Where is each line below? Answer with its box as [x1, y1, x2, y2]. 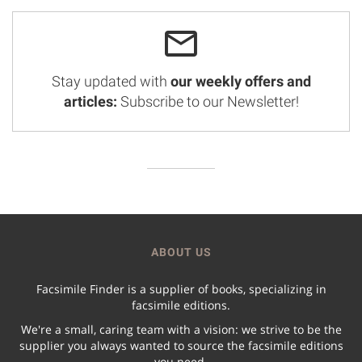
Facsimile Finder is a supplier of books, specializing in [36, 280, 326, 297]
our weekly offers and [170, 72, 311, 90]
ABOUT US [150, 245, 212, 259]
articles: [63, 92, 117, 110]
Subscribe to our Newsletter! [116, 92, 299, 110]
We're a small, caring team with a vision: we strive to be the [20, 321, 342, 337]
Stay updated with [51, 72, 170, 90]
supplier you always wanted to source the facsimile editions [19, 337, 343, 353]
